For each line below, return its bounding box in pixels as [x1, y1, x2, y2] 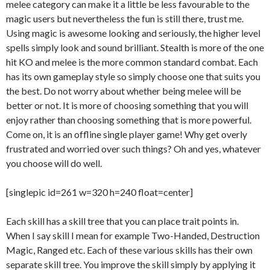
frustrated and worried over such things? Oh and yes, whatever [6, 143, 261, 154]
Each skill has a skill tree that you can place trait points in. [6, 215, 239, 227]
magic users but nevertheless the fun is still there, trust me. [6, 13, 243, 24]
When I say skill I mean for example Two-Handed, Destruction [6, 230, 260, 241]
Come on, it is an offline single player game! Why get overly [6, 128, 247, 140]
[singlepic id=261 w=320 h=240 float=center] [6, 186, 193, 198]
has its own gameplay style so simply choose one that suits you [6, 71, 260, 82]
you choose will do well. [6, 157, 102, 169]
